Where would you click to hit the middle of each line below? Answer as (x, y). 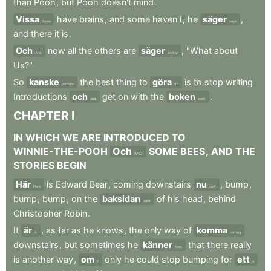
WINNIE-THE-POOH (60, 151)
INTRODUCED (136, 137)
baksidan (121, 199)
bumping (201, 259)
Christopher (38, 213)
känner (158, 245)
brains (92, 19)
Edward (71, 184)
